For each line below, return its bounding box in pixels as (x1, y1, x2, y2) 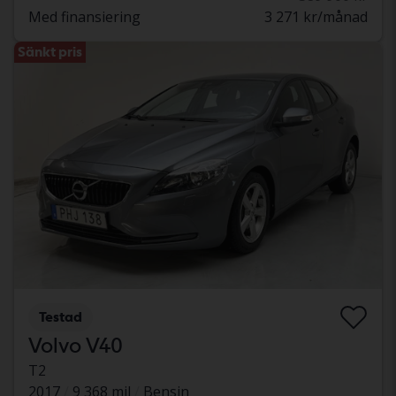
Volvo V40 (28, 332, 123, 359)
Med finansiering (28, 7, 141, 27)
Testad (39, 308, 82, 326)
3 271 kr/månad (264, 7, 368, 27)
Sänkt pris (18, 43, 82, 61)
